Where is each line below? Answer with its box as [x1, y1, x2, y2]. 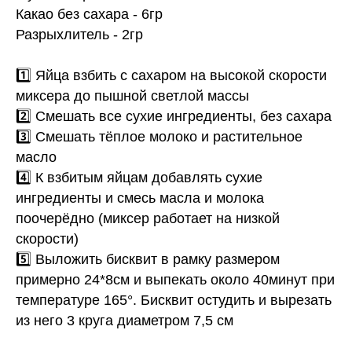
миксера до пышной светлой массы [16, 88, 249, 104]
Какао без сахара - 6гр [16, 6, 163, 23]
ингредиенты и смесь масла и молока [16, 190, 264, 207]
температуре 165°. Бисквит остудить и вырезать [16, 292, 332, 309]
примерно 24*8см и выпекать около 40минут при [16, 272, 335, 288]
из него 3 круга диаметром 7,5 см [16, 313, 233, 329]
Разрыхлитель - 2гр [16, 27, 143, 43]
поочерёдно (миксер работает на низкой [16, 211, 280, 227]
